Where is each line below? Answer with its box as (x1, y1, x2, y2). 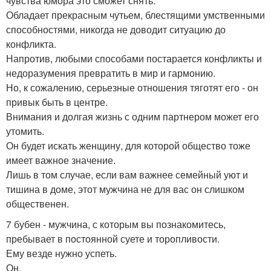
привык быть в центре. (6, 95, 108, 109)
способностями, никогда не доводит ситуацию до (6, 22, 226, 36)
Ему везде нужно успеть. (6, 246, 117, 260)
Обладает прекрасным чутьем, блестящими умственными (6, 8, 265, 22)
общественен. (6, 197, 69, 211)
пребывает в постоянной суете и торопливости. (6, 232, 220, 246)
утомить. (6, 124, 44, 138)
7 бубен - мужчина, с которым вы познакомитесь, (6, 217, 226, 231)
